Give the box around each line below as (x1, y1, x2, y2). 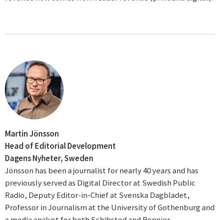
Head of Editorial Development (5, 140, 116, 152)
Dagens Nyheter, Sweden (5, 153, 93, 164)
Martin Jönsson (5, 128, 59, 139)
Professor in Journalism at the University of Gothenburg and (5, 202, 215, 213)
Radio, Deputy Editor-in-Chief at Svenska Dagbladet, (5, 190, 190, 201)
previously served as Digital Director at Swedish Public (5, 177, 195, 189)
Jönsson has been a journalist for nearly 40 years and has (5, 165, 198, 176)
